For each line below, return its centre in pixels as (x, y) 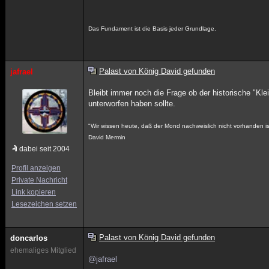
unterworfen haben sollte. (132, 104)
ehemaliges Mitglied (43, 250)
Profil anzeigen (36, 168)
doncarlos (29, 238)
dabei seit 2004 (44, 149)
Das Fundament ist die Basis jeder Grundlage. (153, 29)
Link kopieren (34, 192)
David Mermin (107, 137)
